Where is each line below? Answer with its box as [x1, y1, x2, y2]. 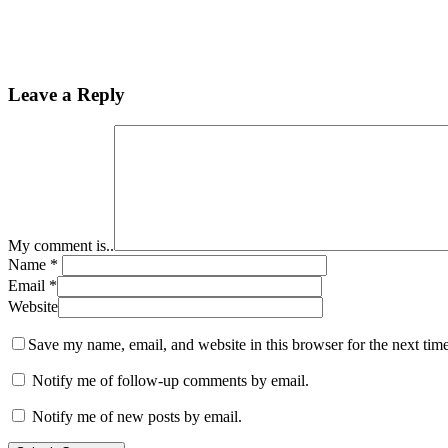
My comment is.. [8, 237, 114, 255]
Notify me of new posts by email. [32, 408, 242, 426]
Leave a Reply [8, 84, 125, 106]
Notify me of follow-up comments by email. [32, 372, 309, 390]
